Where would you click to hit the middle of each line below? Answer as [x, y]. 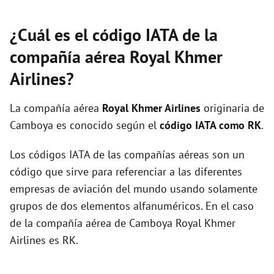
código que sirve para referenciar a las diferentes [126, 172]
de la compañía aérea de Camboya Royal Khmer [123, 223]
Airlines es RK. [44, 240]
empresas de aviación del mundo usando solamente [134, 189]
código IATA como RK [210, 125]
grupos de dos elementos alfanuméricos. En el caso [132, 206]
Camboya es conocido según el [85, 125]
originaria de [232, 108]
